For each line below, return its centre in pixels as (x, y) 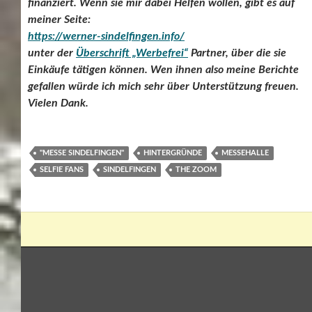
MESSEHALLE (245, 153)
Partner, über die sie (237, 53)
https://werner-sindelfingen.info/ (106, 37)
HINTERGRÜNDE (173, 153)
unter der (52, 53)
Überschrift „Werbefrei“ (132, 53)
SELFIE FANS (62, 170)
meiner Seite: (59, 20)
